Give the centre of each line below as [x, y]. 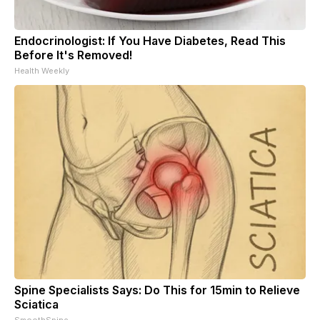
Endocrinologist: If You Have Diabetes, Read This [150, 41]
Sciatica [36, 305]
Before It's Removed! [73, 55]
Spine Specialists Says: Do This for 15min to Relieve [157, 290]
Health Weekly [42, 71]
